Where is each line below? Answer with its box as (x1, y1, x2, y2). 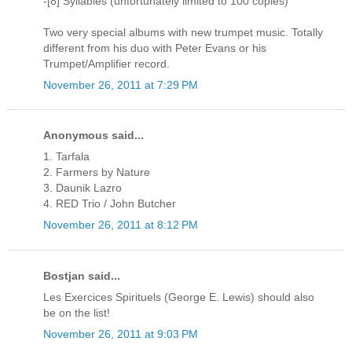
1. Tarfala (43, 150, 90, 163)
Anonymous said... (43, 129, 144, 142)
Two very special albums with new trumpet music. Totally (43, 25, 323, 38)
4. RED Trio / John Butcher (43, 197, 176, 211)
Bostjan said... (43, 269, 120, 282)
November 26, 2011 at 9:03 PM (43, 327, 198, 340)
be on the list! (43, 306, 110, 319)
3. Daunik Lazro (43, 181, 122, 195)
